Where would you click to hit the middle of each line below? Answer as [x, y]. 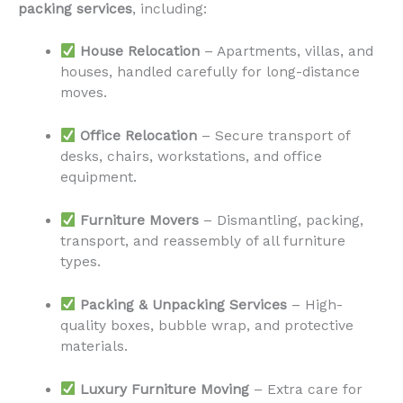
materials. [94, 346]
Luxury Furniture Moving [165, 389]
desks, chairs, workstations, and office [191, 157]
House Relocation [140, 52]
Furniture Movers [140, 220]
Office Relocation [139, 136]
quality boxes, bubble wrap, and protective [206, 325]
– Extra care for [306, 389]
